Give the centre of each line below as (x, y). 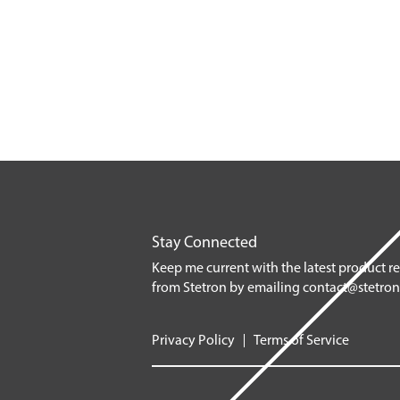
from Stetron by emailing (227, 288)
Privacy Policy (193, 341)
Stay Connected (204, 243)
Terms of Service (301, 341)
